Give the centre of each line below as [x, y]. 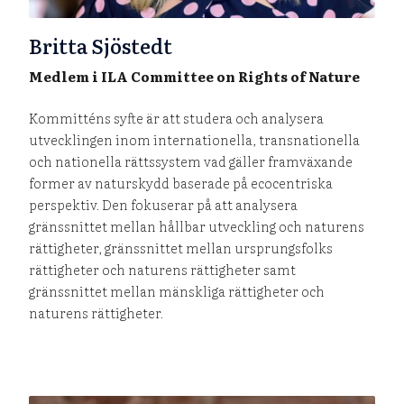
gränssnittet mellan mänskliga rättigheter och [177, 290]
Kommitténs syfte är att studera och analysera [177, 117]
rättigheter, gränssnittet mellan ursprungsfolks [181, 247]
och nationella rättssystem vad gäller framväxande [191, 161]
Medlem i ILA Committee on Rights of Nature [195, 76]
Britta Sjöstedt [101, 45]
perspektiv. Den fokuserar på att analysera [164, 204]
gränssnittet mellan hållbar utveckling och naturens [197, 225]
